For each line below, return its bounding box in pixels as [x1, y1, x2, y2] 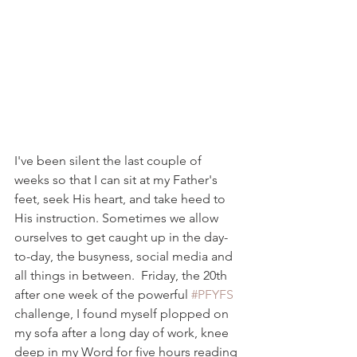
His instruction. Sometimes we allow [14, 210, 222, 226]
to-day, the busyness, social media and [14, 249, 236, 265]
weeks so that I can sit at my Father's [14, 172, 221, 188]
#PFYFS [191, 287, 233, 303]
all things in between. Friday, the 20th [14, 268, 230, 284]
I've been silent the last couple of [14, 153, 205, 169]
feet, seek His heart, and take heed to [14, 191, 229, 207]
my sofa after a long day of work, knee [14, 325, 232, 341]
